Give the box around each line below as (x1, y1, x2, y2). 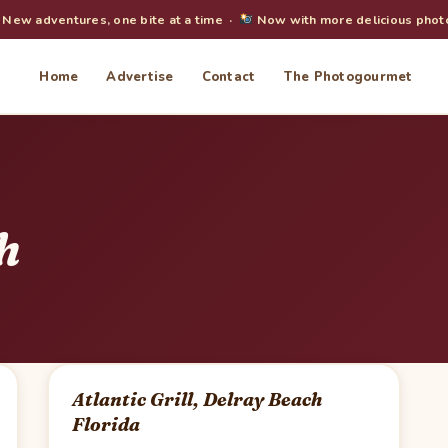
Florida (71, 413, 140, 437)
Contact (201, 67, 256, 86)
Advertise (106, 67, 174, 86)
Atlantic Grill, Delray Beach (71, 388, 322, 412)
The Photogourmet (283, 67, 413, 86)
